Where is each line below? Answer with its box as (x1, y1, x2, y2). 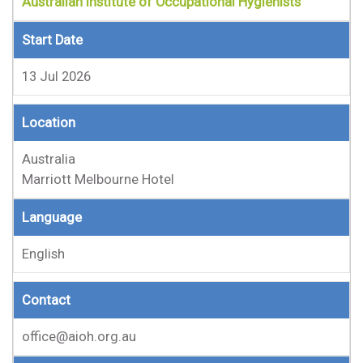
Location (22, 115, 75, 130)
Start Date (22, 32, 83, 48)
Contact (22, 293, 70, 308)
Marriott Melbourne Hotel (22, 172, 174, 187)
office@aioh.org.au (22, 329, 136, 344)
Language (22, 210, 82, 225)
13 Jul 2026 (22, 69, 91, 84)
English (22, 246, 65, 262)
